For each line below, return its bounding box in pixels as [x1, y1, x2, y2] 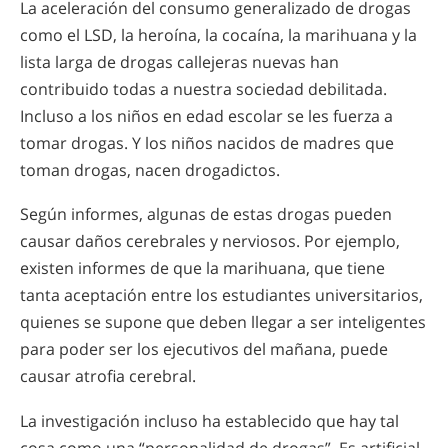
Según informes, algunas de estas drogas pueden [20, 203, 392, 226]
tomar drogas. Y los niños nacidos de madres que [20, 131, 394, 154]
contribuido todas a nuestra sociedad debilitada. [20, 77, 387, 100]
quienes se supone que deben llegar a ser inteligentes [20, 311, 426, 334]
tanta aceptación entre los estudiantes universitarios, [20, 284, 423, 307]
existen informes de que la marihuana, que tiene [20, 257, 385, 280]
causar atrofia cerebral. [20, 365, 196, 388]
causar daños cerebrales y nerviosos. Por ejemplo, [20, 230, 400, 253]
